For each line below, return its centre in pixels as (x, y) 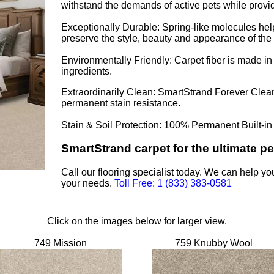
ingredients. (87, 71)
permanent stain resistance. (121, 103)
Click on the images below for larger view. (137, 221)
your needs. (88, 183)
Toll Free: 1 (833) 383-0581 (173, 183)
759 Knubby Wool (213, 243)
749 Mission (61, 243)
